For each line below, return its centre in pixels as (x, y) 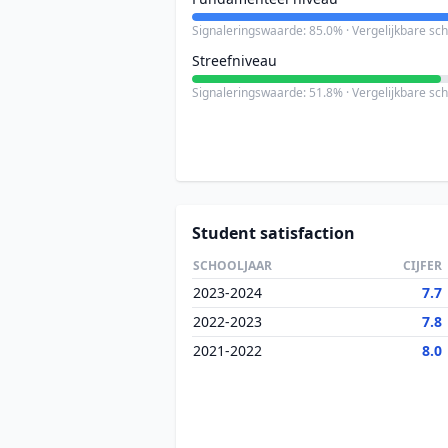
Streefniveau (234, 60)
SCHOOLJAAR (232, 265)
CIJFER (422, 265)
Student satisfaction (273, 233)
